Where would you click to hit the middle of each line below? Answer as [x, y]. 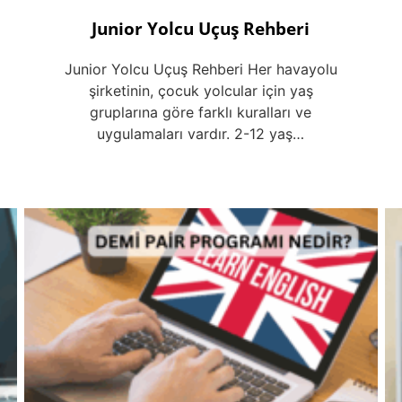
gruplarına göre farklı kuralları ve [201, 113]
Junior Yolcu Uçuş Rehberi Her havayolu [201, 70]
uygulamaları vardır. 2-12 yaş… [201, 134]
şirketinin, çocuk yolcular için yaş [201, 91]
